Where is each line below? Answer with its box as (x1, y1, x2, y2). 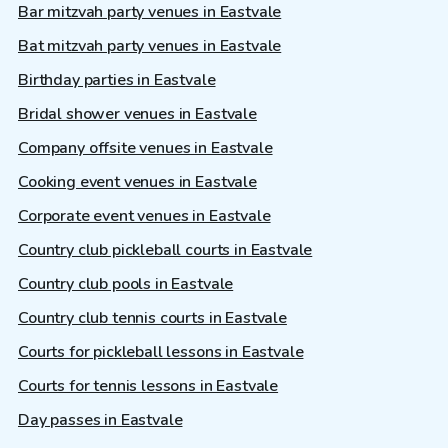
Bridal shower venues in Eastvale (18, 103, 257, 126)
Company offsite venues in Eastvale (18, 137, 273, 160)
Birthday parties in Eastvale (18, 69, 216, 92)
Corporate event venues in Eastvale (18, 205, 271, 228)
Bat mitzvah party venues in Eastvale (18, 35, 282, 58)
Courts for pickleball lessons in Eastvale (18, 341, 304, 364)
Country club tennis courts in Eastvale (18, 307, 287, 330)
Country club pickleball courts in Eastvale (18, 239, 313, 262)
